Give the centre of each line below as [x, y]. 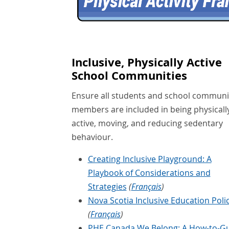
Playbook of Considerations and [149, 173]
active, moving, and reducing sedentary [147, 123]
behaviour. [92, 137]
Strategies [107, 187]
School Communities [129, 75]
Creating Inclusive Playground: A [150, 159]
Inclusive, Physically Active [146, 62]
